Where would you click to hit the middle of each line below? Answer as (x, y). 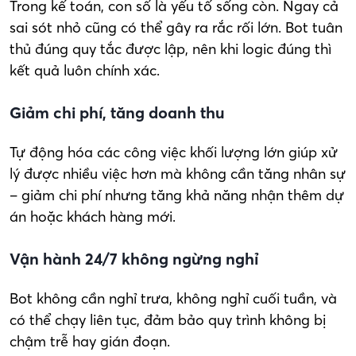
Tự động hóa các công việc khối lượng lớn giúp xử (174, 152)
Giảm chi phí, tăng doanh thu (117, 112)
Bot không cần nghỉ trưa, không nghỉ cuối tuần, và (173, 298)
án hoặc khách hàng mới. (93, 216)
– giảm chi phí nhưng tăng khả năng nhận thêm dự (177, 195)
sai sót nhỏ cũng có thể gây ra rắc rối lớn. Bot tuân (176, 27)
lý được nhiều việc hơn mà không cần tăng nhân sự (178, 173)
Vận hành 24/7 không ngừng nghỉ (134, 258)
